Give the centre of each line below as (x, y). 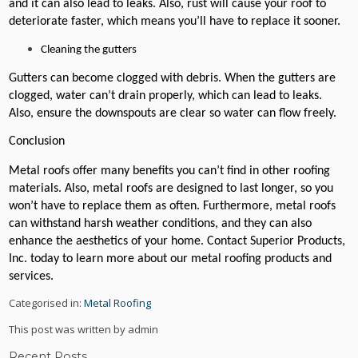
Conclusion (37, 142)
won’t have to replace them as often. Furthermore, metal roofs (173, 206)
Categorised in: (47, 302)
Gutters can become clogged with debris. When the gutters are (173, 79)
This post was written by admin (84, 329)
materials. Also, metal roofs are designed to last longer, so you (171, 188)
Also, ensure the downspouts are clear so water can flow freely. (173, 114)
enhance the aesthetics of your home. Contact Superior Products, (177, 241)
